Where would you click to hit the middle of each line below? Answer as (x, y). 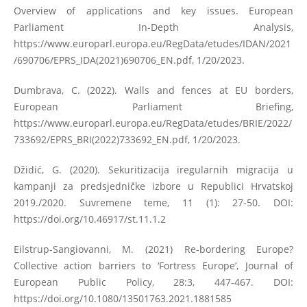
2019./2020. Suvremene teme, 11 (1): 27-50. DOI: (153, 202)
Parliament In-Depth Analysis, (153, 27)
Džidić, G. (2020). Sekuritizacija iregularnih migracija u (153, 169)
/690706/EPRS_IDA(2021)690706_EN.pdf (102, 60)
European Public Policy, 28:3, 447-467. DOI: (153, 282)
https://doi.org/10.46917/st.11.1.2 (89, 219)
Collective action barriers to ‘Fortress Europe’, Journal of (153, 265)
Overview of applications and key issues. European (153, 10)
